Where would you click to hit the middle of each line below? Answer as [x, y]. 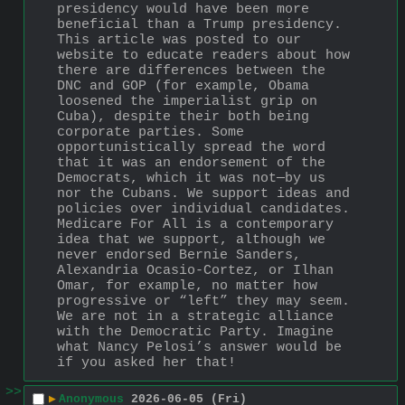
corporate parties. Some [151, 132]
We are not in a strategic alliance [195, 316]
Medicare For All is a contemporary [195, 224]
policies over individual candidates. [203, 209]
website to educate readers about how [203, 55]
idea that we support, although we [191, 240]
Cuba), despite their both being [183, 117]
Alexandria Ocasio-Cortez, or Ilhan [195, 270]
